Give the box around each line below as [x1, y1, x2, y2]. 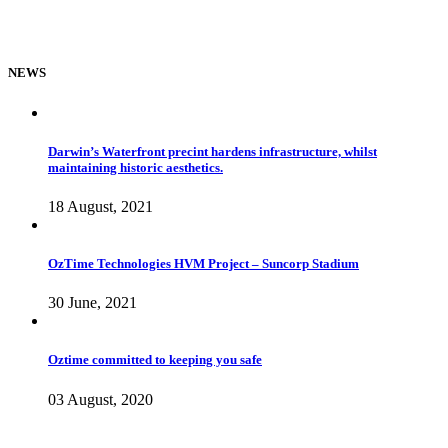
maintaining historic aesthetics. [48, 159, 223, 175]
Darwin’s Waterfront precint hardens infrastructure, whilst [48, 143, 377, 159]
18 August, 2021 [48, 197, 153, 215]
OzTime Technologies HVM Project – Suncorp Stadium [48, 256, 359, 272]
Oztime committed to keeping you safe [48, 352, 262, 368]
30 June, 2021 [48, 294, 137, 312]
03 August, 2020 [48, 390, 153, 408]
